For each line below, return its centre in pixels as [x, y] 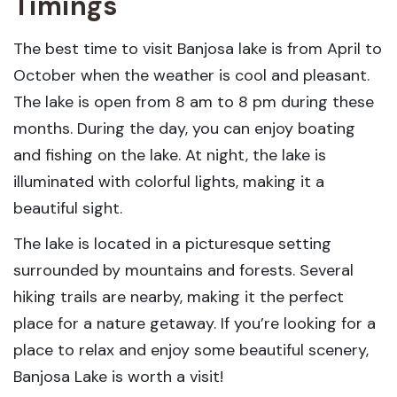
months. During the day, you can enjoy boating [184, 129]
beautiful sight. [68, 209]
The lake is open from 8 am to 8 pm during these [194, 102]
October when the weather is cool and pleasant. [191, 76]
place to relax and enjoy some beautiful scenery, [191, 350]
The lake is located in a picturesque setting [172, 244]
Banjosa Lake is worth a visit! [118, 377]
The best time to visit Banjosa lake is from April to [198, 49]
